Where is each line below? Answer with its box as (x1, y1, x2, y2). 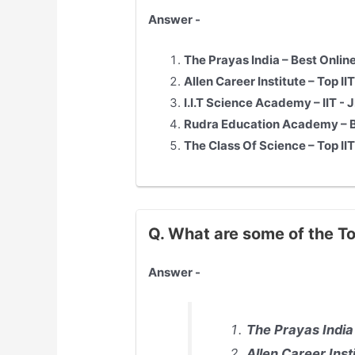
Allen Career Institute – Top (184, 74, 342, 90)
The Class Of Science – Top (184, 138, 342, 154)
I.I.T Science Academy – (184, 95, 323, 111)
